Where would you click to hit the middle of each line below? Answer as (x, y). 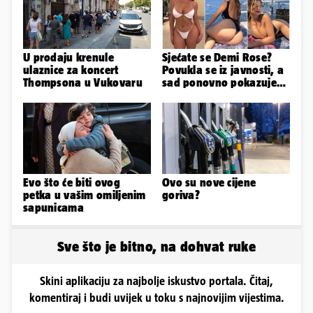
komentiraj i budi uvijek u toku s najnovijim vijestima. (156, 298)
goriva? (181, 195)
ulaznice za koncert (71, 70)
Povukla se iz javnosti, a (223, 70)
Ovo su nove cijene (209, 183)
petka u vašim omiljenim (85, 195)
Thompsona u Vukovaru (83, 82)
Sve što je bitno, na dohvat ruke (156, 247)
